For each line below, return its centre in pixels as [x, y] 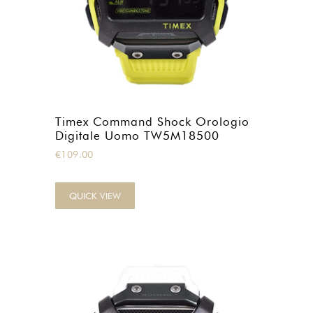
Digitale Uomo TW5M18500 [137, 136]
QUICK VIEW [95, 196]
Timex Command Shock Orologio [152, 122]
